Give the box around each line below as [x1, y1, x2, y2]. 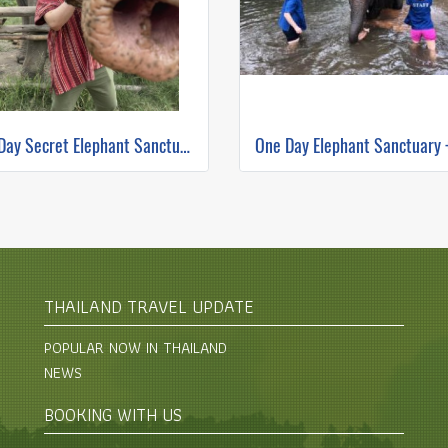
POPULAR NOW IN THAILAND [44, 335, 227, 360]
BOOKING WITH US [44, 400, 182, 429]
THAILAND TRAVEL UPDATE [44, 292, 254, 321]
